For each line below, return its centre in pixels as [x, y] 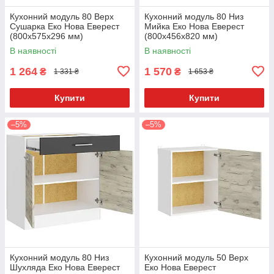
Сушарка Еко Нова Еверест [65, 26]
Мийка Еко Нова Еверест [194, 26]
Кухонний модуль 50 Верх [196, 257]
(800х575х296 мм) [46, 36]
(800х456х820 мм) [181, 36]
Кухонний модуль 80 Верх [62, 16]
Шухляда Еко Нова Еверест [65, 267]
